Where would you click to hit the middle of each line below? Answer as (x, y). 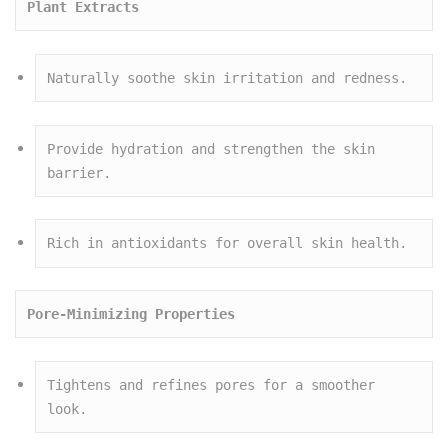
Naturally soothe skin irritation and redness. (227, 77)
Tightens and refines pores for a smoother (211, 385)
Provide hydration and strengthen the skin (211, 148)
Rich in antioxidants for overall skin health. (227, 243)
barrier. (79, 172)
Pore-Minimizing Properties (131, 314)
